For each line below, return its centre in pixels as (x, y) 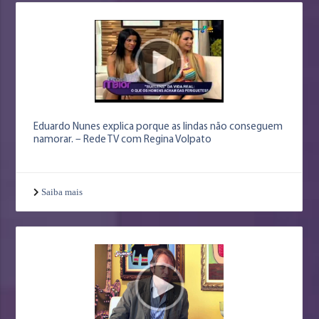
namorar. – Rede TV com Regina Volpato (123, 140)
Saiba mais (62, 192)
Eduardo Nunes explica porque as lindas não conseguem (158, 127)
